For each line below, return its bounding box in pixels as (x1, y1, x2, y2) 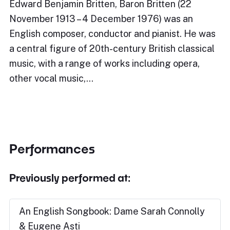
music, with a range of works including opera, (9, 58, 200, 69)
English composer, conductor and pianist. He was (9, 28, 216, 39)
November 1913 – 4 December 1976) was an (9, 13, 193, 24)
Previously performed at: (9, 171, 130, 184)
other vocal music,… (9, 73, 93, 84)
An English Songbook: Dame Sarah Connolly (19, 206, 205, 217)
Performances (9, 141, 95, 156)
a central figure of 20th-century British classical (9, 43, 215, 54)
